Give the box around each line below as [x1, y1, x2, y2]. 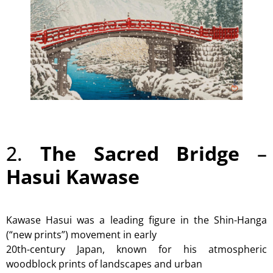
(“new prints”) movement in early [6, 228, 157, 242]
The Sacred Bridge [40, 140, 257, 167]
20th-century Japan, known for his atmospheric [6, 243, 267, 257]
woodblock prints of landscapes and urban [6, 257, 202, 271]
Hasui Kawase [6, 163, 140, 190]
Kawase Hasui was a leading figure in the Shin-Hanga [6, 213, 267, 227]
